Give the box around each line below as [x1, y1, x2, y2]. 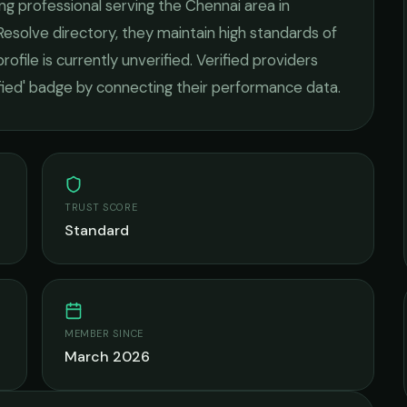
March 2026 [65, 347, 150, 366]
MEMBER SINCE [65, 327, 144, 340]
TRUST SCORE [65, 201, 138, 213]
